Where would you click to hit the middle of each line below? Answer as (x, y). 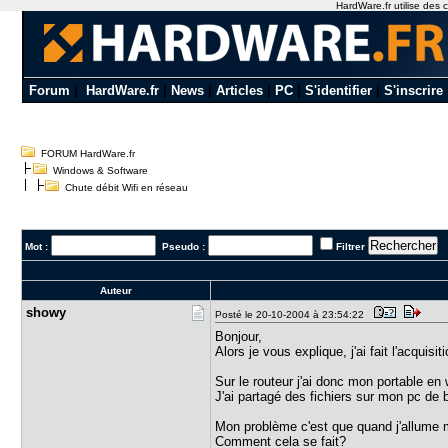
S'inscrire (413, 90)
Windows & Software (101, 170)
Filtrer (351, 246)
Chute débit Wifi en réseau (124, 187)
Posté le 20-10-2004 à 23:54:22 (293, 314)
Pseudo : (182, 246)
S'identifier (338, 90)
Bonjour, (239, 336)
